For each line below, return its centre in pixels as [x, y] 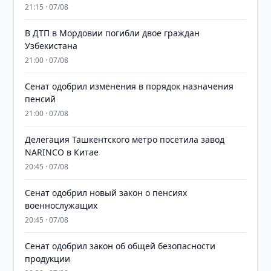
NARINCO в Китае [62, 152]
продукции [48, 259]
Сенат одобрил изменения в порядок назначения [129, 86]
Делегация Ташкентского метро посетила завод [125, 139]
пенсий [41, 99]
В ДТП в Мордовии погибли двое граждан [113, 33]
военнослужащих [61, 205]
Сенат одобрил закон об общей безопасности [120, 246]
